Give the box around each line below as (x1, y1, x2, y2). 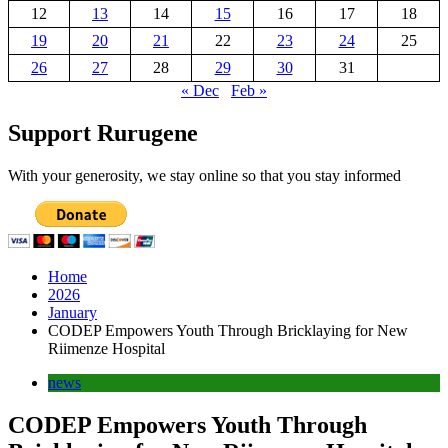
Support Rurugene (8, 120, 198, 147)
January (48, 304, 97, 322)
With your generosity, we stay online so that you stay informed (8, 167, 401, 185)
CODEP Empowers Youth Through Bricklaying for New (48, 322, 408, 340)
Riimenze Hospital (48, 340, 165, 358)
